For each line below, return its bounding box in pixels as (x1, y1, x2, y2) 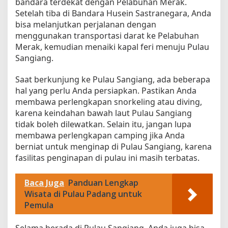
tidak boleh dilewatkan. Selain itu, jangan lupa (15, 118, 191, 130)
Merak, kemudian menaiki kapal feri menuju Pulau (15, 41, 209, 52)
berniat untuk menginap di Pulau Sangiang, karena (15, 140, 212, 152)
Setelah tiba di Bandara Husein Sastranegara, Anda (15, 7, 211, 19)
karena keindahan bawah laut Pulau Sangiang (15, 107, 192, 119)
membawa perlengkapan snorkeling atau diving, (15, 96, 202, 107)
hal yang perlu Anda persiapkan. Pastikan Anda (15, 84, 196, 96)
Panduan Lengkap (68, 177, 138, 188)
